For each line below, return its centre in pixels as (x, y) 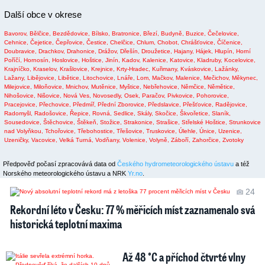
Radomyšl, (18, 113)
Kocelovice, (240, 60)
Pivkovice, (181, 95)
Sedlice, (125, 113)
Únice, (208, 131)
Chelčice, (122, 42)
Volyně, (159, 140)
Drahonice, (82, 51)
